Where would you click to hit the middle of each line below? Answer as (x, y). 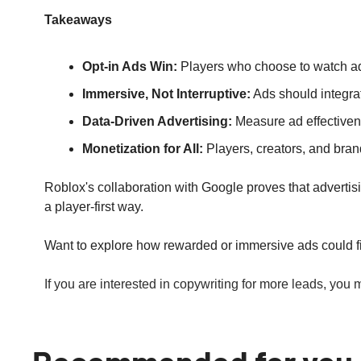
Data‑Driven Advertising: (157, 121)
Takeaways (78, 20)
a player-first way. (94, 207)
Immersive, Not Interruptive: (166, 94)
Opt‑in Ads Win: (130, 66)
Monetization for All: (143, 149)
